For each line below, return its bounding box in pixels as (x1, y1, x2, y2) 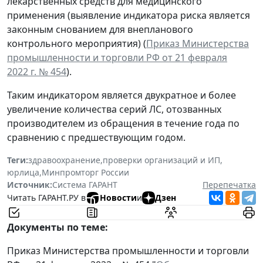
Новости (100, 192, 137, 204)
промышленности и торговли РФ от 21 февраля (7, 50, 227, 64)
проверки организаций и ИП (103, 154, 220, 166)
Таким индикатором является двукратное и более (7, 88, 236, 102)
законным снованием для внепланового (7, 22, 193, 36)
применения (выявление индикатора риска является (7, 8, 250, 22)
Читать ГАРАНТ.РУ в (7, 192, 86, 204)
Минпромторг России (42, 166, 129, 178)
